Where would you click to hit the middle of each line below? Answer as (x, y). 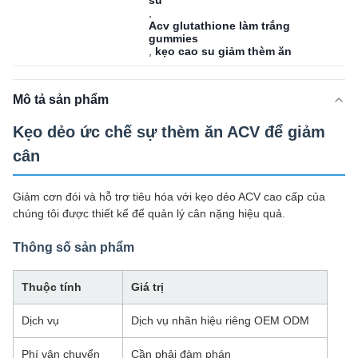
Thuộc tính (52, 287)
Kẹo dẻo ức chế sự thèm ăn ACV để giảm (169, 132)
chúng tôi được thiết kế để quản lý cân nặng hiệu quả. (149, 213)
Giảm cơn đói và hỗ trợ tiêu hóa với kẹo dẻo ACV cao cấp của (169, 197)
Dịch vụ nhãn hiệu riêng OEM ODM (220, 320)
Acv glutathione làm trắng (219, 26)
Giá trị (147, 287)
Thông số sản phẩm (74, 247)
